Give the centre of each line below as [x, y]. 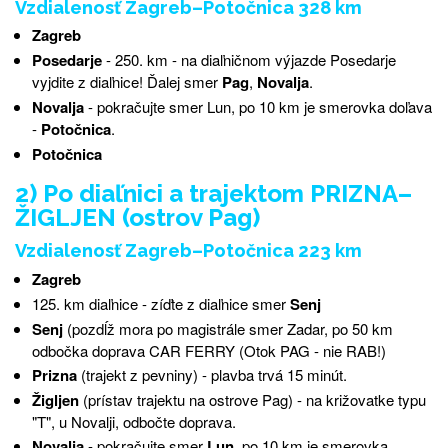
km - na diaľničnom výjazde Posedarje [271, 60]
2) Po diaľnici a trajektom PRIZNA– [213, 193]
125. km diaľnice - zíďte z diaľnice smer [160, 303]
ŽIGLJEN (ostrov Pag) [137, 217]
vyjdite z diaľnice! [89, 82]
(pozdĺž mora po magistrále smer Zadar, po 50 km [229, 328]
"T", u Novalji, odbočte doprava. [133, 421]
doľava [410, 107]
